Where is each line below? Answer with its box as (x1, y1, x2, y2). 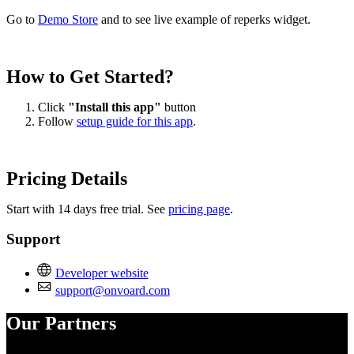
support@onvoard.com (55, 283, 170, 297)
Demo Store (38, 12, 98, 26)
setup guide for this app (77, 114, 193, 128)
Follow (38, 114, 77, 128)
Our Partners (6, 313, 116, 334)
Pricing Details (6, 168, 127, 189)
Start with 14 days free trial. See (6, 201, 168, 216)
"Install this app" (68, 100, 161, 114)
